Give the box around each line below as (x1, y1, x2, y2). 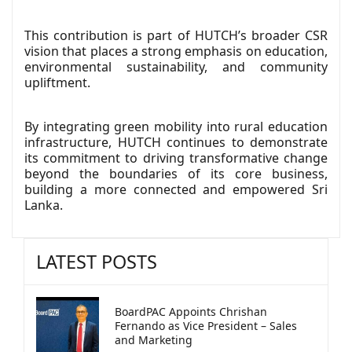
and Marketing (115, 332, 192, 347)
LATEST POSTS (36, 248, 157, 274)
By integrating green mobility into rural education (24, 117, 328, 135)
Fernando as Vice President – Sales (115, 317, 297, 333)
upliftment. (24, 73, 90, 91)
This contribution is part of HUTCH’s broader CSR (24, 26, 328, 44)
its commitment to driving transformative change (24, 148, 328, 167)
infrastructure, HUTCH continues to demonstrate (24, 133, 328, 151)
